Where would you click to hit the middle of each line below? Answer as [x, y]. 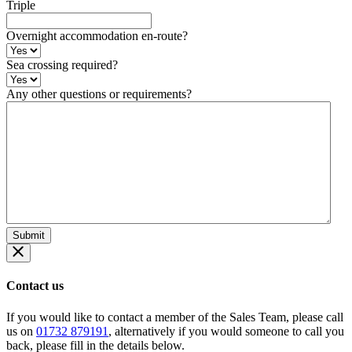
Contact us [35, 286]
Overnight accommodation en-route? [97, 36]
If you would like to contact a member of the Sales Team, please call [175, 317]
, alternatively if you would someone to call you [226, 331]
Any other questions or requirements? [99, 94]
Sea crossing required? [62, 65]
